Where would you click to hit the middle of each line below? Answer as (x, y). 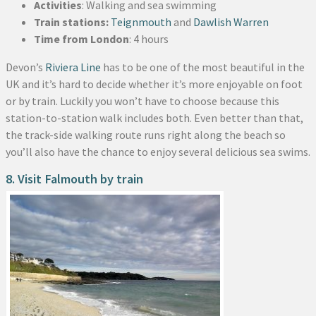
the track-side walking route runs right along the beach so (146, 134)
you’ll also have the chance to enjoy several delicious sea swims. (158, 151)
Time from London (81, 38)
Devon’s (25, 67)
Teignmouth (141, 22)
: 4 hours (149, 38)
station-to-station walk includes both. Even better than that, (154, 117)
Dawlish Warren (231, 22)
